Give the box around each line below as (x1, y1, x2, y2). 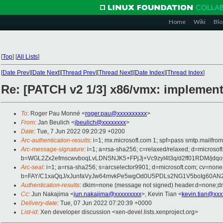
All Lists (17, 53, 38, 60)
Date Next (32, 69, 59, 76)
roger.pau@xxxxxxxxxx (85, 110, 147, 117)
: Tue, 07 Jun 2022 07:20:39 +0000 (57, 200, 152, 207)
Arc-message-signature (21, 146, 84, 153)
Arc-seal (21, 164, 43, 171)
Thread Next (99, 69, 132, 76)
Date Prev (2, 69, 29, 76)
